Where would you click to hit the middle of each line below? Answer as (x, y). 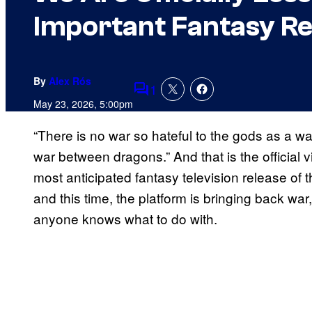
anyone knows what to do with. (125, 219)
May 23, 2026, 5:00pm (83, 104)
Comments (165, 98)
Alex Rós (70, 81)
